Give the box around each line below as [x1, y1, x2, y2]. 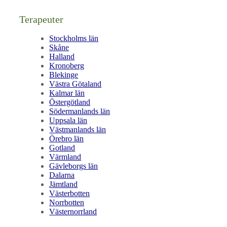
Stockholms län [49, 33, 99, 43]
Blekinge [49, 70, 79, 79]
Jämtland [49, 179, 78, 188]
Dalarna [49, 170, 75, 179]
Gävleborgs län [49, 161, 98, 170]
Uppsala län [49, 116, 88, 125]
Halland [49, 52, 75, 61]
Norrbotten [49, 198, 85, 207]
